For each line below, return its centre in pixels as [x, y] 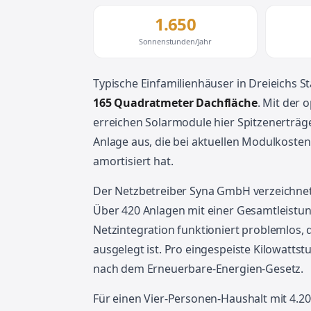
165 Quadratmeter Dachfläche [175, 103]
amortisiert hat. [133, 161]
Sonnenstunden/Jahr [175, 41]
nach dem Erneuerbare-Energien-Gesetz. [199, 269]
